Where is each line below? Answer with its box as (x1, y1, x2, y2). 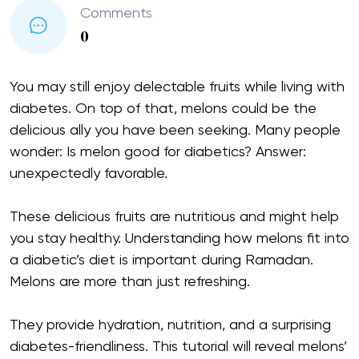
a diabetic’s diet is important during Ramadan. (10, 252, 313, 268)
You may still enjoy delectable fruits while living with (10, 79, 345, 95)
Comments (80, 6, 152, 22)
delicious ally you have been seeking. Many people (10, 123, 341, 138)
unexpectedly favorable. (10, 166, 171, 181)
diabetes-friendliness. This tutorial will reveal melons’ (10, 339, 347, 354)
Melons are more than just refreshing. (10, 274, 254, 289)
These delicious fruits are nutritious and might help (10, 209, 339, 224)
